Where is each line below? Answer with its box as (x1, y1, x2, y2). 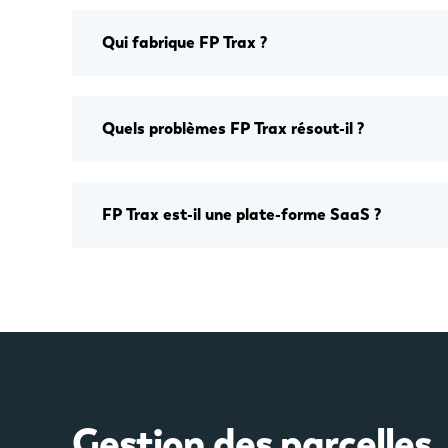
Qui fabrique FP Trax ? (102, 32, 267, 53)
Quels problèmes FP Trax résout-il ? (102, 118, 364, 139)
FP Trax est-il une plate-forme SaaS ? (102, 204, 381, 225)
